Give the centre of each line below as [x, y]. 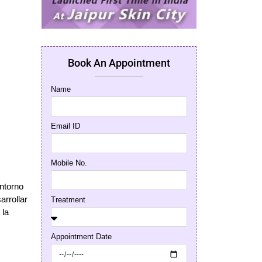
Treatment [68, 199]
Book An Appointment [119, 63]
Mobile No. [69, 163]
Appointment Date [81, 236]
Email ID [65, 126]
